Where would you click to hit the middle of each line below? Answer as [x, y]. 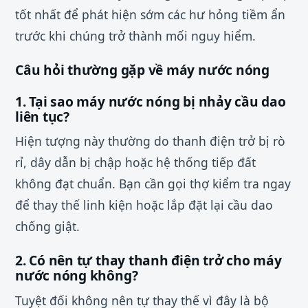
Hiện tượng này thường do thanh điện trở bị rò [150, 141]
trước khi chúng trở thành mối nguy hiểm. [135, 36]
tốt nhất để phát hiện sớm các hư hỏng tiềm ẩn [150, 15]
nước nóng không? [77, 276]
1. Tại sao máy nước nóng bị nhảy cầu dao [151, 101]
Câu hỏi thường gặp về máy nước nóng [142, 70]
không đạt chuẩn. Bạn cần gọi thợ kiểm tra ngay [153, 184]
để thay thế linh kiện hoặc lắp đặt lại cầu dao [144, 205]
